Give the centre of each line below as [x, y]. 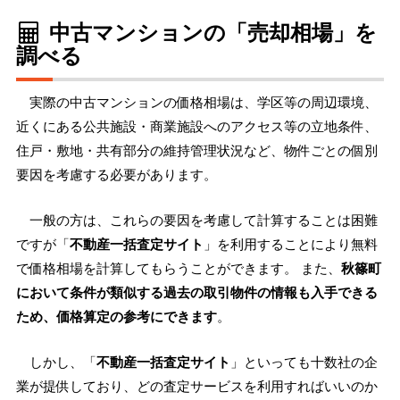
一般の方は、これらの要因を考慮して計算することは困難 [204, 220]
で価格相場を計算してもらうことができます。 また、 [179, 268]
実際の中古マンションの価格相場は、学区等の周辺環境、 [204, 102]
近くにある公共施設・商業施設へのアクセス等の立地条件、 [197, 126]
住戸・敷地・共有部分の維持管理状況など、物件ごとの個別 [197, 150]
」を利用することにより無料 [291, 244]
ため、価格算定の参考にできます [117, 317]
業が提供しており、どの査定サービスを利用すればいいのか [197, 386]
